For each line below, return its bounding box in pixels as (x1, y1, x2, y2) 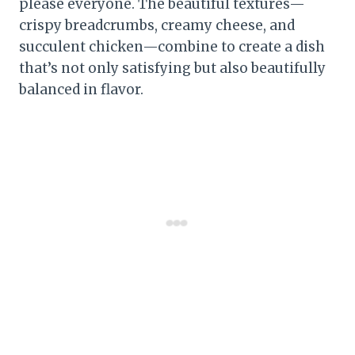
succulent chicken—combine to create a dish (19, 37, 325, 55)
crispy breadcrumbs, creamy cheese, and (19, 16, 295, 34)
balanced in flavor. (19, 80, 143, 98)
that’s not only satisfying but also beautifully (19, 59, 326, 77)
